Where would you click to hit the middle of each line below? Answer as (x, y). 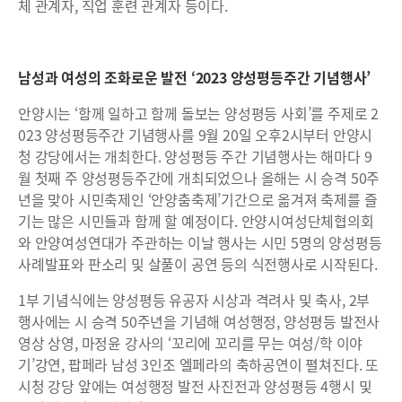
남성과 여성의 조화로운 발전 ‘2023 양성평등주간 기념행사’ (195, 77)
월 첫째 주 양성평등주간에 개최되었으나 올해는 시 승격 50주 (199, 177)
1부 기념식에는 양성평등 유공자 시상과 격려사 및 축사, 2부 (194, 299)
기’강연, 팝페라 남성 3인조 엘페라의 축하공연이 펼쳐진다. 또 (198, 364)
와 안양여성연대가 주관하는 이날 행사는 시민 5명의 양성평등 (200, 242)
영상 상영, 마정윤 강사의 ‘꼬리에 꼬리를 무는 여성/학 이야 (191, 342)
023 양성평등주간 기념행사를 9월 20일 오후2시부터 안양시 (196, 134)
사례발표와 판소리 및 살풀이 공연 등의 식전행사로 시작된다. (198, 263)
